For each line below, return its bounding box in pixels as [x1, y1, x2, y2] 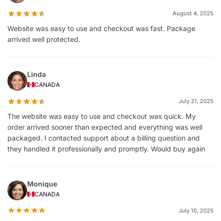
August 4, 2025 [173, 10, 214, 17]
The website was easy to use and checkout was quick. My [7, 111, 196, 120]
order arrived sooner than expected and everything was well [7, 122, 202, 131]
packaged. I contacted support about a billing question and [7, 133, 200, 142]
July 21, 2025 [179, 97, 214, 105]
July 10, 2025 [179, 207, 214, 214]
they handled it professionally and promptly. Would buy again [7, 144, 205, 153]
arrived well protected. [7, 35, 80, 44]
